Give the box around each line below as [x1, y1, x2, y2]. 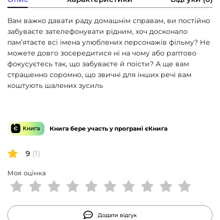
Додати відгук [98, 211, 137, 219]
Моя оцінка [7, 169, 46, 177]
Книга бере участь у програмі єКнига [50, 125, 167, 132]
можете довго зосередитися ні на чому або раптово [7, 49, 196, 57]
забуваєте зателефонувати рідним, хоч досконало [7, 27, 188, 36]
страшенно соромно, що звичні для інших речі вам [7, 70, 192, 79]
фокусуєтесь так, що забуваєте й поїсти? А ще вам [7, 59, 189, 68]
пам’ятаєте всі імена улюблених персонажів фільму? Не [7, 38, 210, 47]
